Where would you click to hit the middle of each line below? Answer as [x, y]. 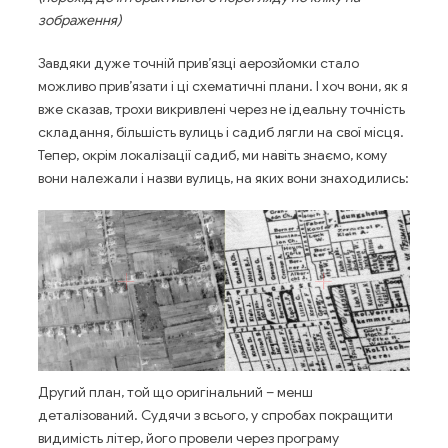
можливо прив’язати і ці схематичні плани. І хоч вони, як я [223, 86]
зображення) [79, 20]
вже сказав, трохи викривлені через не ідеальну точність [221, 109]
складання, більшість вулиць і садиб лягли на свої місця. [221, 132]
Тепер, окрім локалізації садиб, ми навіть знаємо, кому [212, 155]
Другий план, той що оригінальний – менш [175, 392]
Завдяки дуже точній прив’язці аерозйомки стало [198, 63]
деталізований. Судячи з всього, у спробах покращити [215, 415]
